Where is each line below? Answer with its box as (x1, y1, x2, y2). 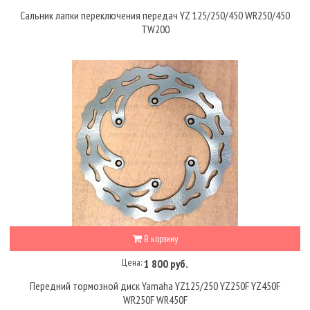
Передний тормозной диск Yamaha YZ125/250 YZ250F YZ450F (30, 279, 280, 293)
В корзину (141, 232, 178, 245)
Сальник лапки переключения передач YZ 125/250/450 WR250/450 (20, 8, 290, 22)
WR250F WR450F (122, 293, 188, 307)
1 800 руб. (144, 256, 188, 271)
